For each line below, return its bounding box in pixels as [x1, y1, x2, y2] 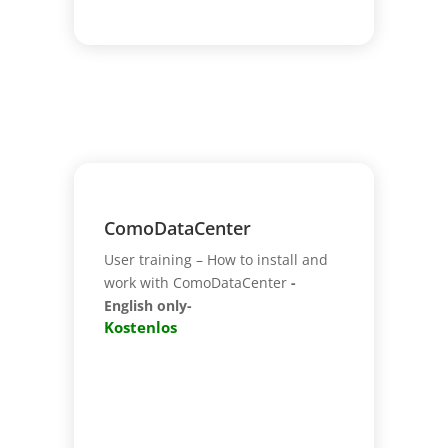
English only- [103, 295, 192, 315]
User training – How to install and [103, 249, 328, 269]
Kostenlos [103, 316, 177, 338]
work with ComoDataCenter [103, 272, 291, 292]
